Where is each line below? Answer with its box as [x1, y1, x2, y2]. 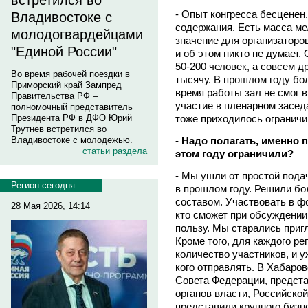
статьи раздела [82, 146, 147, 156]
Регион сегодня [11, 180, 75, 190]
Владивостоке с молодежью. [11, 135, 133, 145]
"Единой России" [11, 44, 117, 59]
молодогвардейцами [11, 27, 143, 42]
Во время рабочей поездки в [11, 69, 130, 79]
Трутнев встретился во [11, 124, 107, 134]
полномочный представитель [11, 102, 133, 112]
